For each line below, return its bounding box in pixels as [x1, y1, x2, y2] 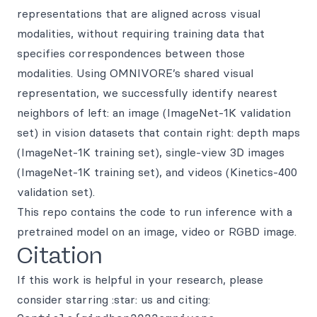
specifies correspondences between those [17, 46, 245, 61]
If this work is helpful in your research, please [17, 272, 263, 287]
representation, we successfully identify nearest [17, 86, 277, 100]
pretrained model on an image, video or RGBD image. [17, 224, 296, 239]
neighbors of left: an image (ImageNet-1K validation [17, 105, 291, 120]
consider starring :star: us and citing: [17, 292, 210, 307]
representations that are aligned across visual [17, 6, 260, 21]
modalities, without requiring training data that [17, 26, 265, 41]
